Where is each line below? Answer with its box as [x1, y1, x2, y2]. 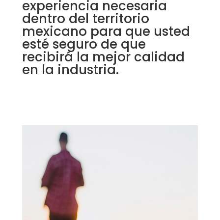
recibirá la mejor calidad [22, 48, 185, 66]
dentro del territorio [22, 9, 149, 27]
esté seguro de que [22, 35, 146, 53]
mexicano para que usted [22, 22, 190, 40]
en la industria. [22, 60, 119, 79]
